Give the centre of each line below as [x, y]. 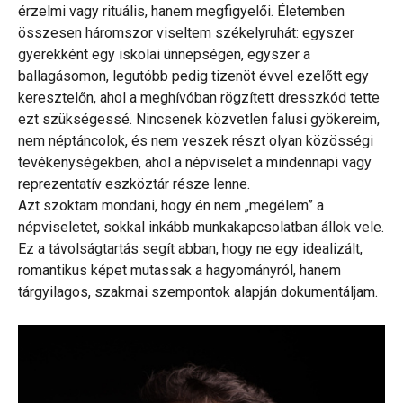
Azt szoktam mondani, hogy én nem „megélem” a [171, 206]
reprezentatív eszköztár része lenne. [134, 184]
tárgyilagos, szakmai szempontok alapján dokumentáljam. [198, 292]
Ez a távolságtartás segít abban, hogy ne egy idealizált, [190, 249]
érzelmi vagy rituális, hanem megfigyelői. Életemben [181, 12]
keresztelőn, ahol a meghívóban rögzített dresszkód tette [199, 98]
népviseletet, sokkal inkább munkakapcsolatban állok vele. [201, 228]
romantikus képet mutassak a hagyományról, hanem [179, 271]
